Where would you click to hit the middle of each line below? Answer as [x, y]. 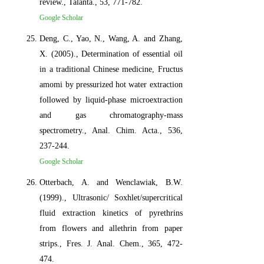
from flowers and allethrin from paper [111, 228]
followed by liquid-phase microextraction [111, 100]
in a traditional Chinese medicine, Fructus [111, 69]
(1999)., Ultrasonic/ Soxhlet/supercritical [111, 197]
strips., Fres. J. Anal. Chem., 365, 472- [111, 243]
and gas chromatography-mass [111, 115]
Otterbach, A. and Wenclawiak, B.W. [111, 182]
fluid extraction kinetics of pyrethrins [111, 213]
